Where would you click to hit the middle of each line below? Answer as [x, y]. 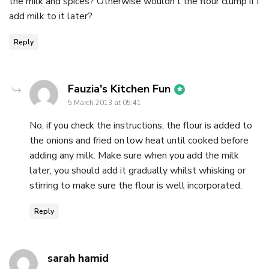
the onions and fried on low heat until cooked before [139, 141]
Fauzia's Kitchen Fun [119, 89]
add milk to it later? [51, 17]
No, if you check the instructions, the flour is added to [141, 126]
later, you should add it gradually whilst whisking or [138, 171]
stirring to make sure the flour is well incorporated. [136, 186]
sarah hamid [78, 258]
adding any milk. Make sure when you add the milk [134, 156]
